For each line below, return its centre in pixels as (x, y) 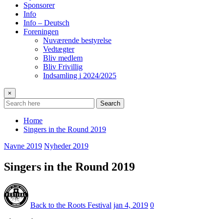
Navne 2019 (23, 146)
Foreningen (41, 31)
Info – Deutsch (46, 22)
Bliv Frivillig (63, 66)
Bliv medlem (63, 58)
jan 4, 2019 (131, 205)
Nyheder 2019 (66, 146)
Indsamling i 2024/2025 (80, 75)
